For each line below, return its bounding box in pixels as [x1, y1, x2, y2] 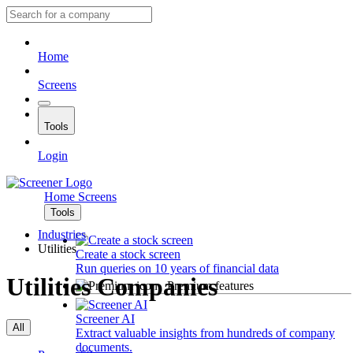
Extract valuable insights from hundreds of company [76, 326, 335, 340]
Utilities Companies [6, 273, 217, 302]
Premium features [167, 279, 254, 292]
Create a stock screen [76, 247, 180, 261]
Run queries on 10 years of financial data [76, 262, 279, 275]
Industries [38, 228, 86, 241]
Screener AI [76, 312, 135, 325]
